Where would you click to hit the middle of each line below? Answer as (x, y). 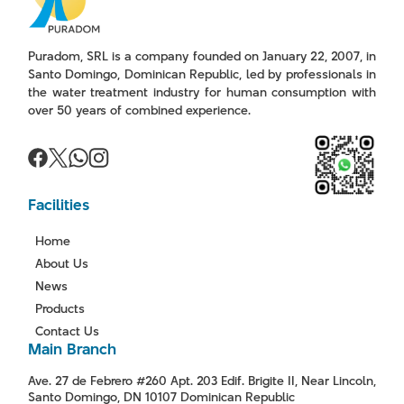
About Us (61, 263)
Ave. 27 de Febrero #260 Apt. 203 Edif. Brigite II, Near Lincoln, (202, 381)
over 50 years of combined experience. (139, 110)
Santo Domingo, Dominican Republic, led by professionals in (202, 74)
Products (60, 308)
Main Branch (72, 349)
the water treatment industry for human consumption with (202, 92)
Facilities (59, 205)
